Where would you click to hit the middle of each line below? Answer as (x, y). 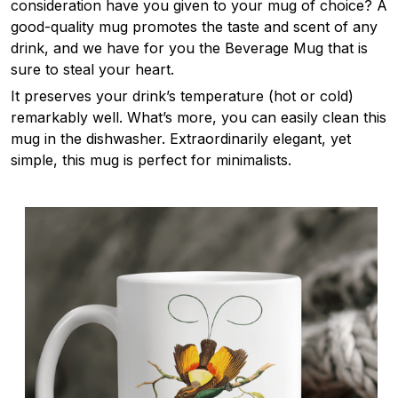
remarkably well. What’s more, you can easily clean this (199, 118)
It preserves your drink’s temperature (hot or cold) (182, 96)
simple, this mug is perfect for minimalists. (151, 160)
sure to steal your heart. (95, 69)
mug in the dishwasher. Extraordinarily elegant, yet (181, 139)
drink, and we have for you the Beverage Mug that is (189, 48)
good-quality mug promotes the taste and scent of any (194, 26)
